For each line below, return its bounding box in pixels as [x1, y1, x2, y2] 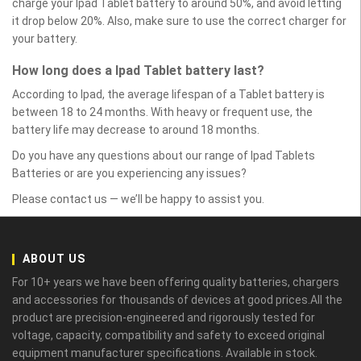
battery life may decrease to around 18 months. [12, 123, 259, 136]
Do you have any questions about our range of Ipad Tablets [12, 149, 315, 162]
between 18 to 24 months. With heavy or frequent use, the [12, 106, 313, 118]
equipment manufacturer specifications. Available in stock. [12, 346, 317, 359]
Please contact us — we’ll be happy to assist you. [12, 193, 264, 205]
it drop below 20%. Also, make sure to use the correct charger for [12, 15, 346, 27]
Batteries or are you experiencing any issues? [12, 167, 247, 180]
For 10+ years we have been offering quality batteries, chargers [12, 276, 339, 288]
